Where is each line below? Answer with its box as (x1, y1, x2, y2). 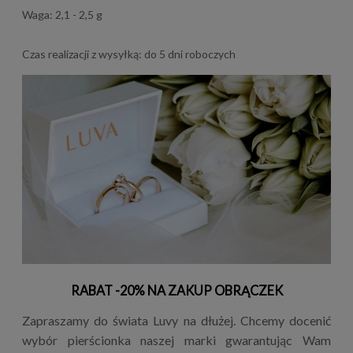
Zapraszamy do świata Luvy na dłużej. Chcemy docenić (22, 312, 331, 328)
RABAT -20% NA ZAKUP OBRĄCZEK (70, 282, 283, 298)
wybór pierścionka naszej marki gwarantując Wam (22, 332, 331, 347)
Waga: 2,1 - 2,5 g (22, 7, 102, 21)
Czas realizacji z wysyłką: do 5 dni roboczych (22, 46, 236, 61)
